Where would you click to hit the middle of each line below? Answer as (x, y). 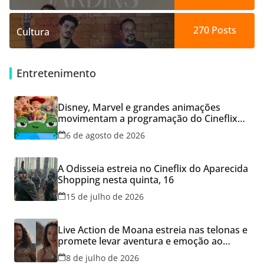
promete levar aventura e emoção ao (140, 241)
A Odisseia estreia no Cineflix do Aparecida (153, 168)
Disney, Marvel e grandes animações (139, 107)
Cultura (33, 32)
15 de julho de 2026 (105, 196)
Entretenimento (56, 73)
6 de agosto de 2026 (105, 135)
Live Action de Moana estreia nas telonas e (153, 230)
